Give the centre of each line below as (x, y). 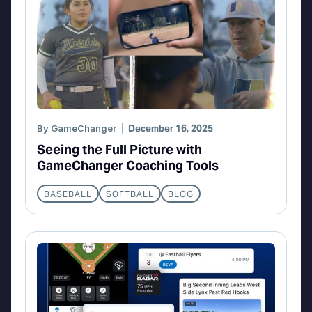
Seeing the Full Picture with (119, 149)
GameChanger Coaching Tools (128, 165)
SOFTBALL (130, 194)
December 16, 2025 (171, 128)
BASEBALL (68, 194)
